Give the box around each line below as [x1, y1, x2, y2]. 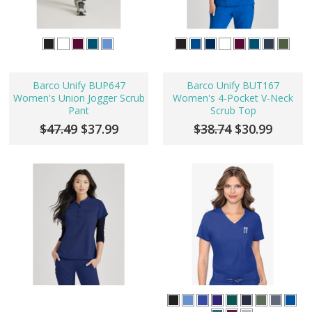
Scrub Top [210, 104, 256, 118]
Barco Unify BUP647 [32, 79, 125, 93]
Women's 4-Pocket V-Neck [173, 91, 293, 105]
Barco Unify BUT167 [187, 79, 279, 93]
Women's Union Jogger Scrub [13, 91, 145, 105]
